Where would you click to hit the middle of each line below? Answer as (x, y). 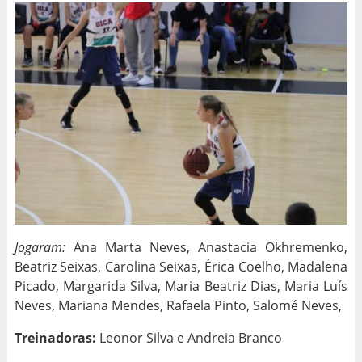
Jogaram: (40, 248)
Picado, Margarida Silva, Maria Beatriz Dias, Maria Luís (181, 286)
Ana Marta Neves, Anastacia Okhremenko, (206, 248)
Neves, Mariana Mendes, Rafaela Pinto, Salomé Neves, (178, 306)
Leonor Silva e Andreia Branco (189, 338)
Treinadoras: (55, 338)
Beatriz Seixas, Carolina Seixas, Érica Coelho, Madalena (181, 267)
